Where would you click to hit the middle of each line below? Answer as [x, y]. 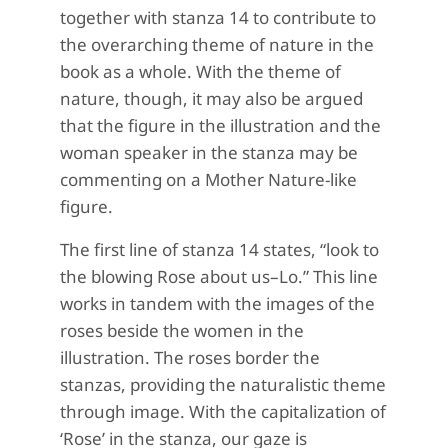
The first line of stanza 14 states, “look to [219, 249]
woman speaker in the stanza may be [209, 152]
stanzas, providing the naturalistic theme [223, 384]
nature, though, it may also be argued [211, 98]
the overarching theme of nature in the [217, 44]
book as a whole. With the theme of [200, 71]
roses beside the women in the [182, 330]
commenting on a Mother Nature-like [208, 179]
